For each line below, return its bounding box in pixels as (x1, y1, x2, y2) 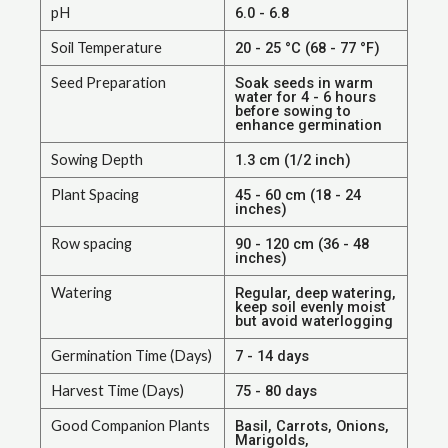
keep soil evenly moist (235, 298, 386, 317)
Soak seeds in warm (235, 74, 373, 93)
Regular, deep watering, (235, 284, 396, 303)
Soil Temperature (51, 39, 162, 57)
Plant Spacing (51, 186, 139, 204)
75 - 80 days (235, 382, 317, 401)
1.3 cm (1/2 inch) (235, 151, 351, 170)
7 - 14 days (235, 347, 309, 366)
